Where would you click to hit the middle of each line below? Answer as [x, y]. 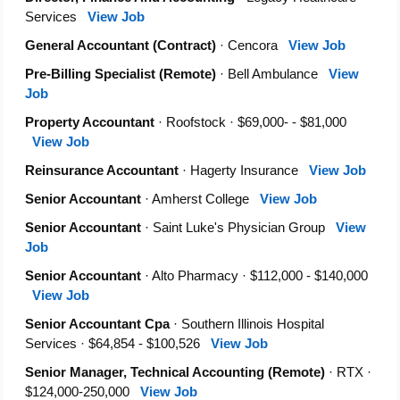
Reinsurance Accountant [102, 171]
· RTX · [348, 372]
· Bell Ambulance [272, 74]
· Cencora [252, 46]
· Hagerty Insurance [244, 171]
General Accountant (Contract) [121, 46]
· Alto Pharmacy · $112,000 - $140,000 [254, 276]
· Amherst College [200, 199]
